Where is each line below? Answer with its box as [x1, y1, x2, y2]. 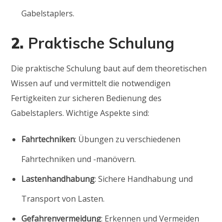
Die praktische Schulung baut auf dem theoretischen [11, 62, 207, 74]
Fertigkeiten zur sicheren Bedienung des [11, 92, 162, 104]
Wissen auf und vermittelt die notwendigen [11, 77, 171, 89]
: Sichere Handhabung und [95, 173, 193, 184]
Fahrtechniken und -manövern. [21, 153, 136, 165]
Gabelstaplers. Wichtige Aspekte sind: [11, 107, 150, 118]
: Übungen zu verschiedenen [75, 133, 181, 145]
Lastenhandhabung [21, 173, 95, 184]
